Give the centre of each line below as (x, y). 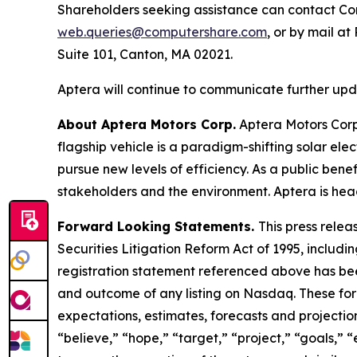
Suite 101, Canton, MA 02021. (145, 55)
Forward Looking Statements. (158, 227)
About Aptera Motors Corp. (147, 125)
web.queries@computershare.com (162, 32)
